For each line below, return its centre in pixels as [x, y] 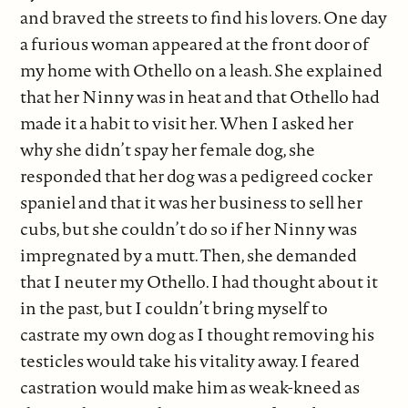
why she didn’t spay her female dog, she [168, 150]
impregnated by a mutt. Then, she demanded [189, 255]
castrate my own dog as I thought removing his [198, 335]
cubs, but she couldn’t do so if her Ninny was [189, 229]
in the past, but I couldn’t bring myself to [174, 308]
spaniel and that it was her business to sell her [192, 203]
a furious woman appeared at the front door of [195, 44]
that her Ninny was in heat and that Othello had [200, 97]
